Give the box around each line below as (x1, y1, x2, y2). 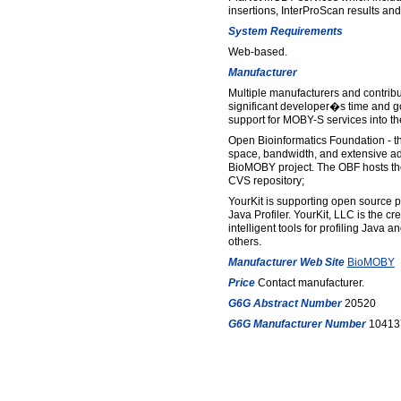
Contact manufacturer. (254, 277, 364, 289)
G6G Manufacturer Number (227, 318, 366, 330)
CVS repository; (227, 175, 304, 187)
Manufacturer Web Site (227, 256, 345, 269)
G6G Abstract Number (227, 297, 342, 310)
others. (227, 235, 261, 248)
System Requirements (227, 25, 343, 38)
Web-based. (227, 46, 287, 58)
